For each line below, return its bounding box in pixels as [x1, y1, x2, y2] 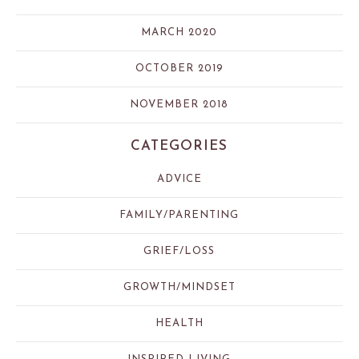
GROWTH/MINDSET [123, 282, 236, 293]
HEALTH [155, 318, 204, 329]
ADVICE [156, 174, 202, 185]
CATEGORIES [131, 139, 228, 154]
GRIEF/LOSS [143, 246, 216, 257]
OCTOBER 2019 [135, 63, 224, 75]
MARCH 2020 [141, 27, 218, 38]
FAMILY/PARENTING [119, 210, 240, 221]
